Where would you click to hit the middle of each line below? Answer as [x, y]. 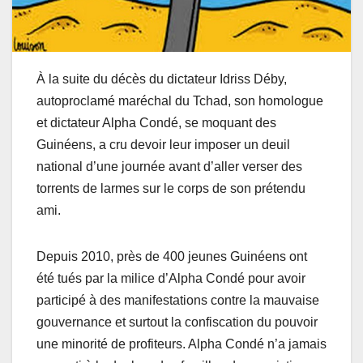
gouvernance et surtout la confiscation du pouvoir [177, 322]
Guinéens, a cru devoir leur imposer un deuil [163, 145]
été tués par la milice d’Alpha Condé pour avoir [171, 279]
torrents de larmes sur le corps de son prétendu [171, 189]
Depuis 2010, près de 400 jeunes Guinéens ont [172, 257]
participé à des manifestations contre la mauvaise [178, 301]
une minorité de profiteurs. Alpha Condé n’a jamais [181, 344]
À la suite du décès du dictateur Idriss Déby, [162, 79]
